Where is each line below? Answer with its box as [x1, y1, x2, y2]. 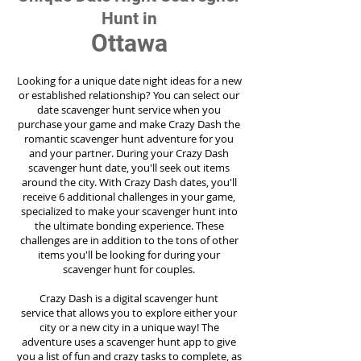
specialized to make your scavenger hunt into [20, 204, 238, 218]
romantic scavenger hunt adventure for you [24, 131, 234, 146]
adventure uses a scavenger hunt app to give [22, 334, 236, 349]
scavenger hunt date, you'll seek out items [28, 160, 230, 175]
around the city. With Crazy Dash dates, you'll [21, 175, 237, 189]
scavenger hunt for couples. [63, 262, 195, 276]
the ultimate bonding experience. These [34, 218, 224, 233]
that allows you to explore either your [56, 305, 237, 320]
